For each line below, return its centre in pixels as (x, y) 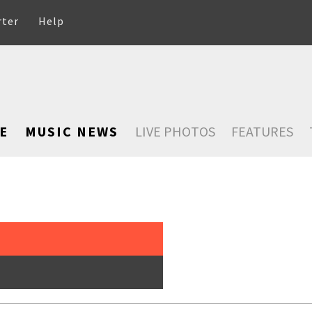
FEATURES (262, 131)
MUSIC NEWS (72, 131)
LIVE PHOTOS (175, 131)
